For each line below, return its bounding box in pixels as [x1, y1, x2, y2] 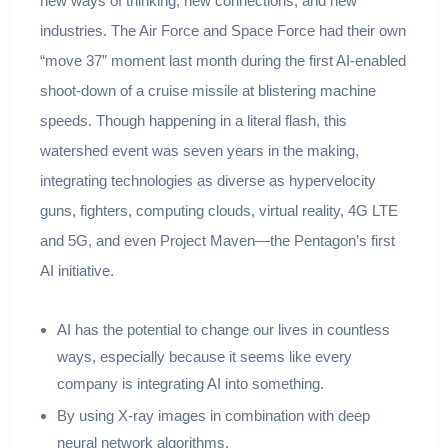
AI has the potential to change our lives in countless [56, 321, 390, 339]
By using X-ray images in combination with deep [56, 407, 370, 425]
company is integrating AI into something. [56, 375, 324, 393]
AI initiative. [39, 262, 114, 280]
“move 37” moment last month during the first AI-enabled [39, 52, 406, 70]
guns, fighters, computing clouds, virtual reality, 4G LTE [39, 202, 398, 220]
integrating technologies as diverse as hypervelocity [39, 172, 376, 190]
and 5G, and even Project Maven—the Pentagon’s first [39, 232, 395, 250]
